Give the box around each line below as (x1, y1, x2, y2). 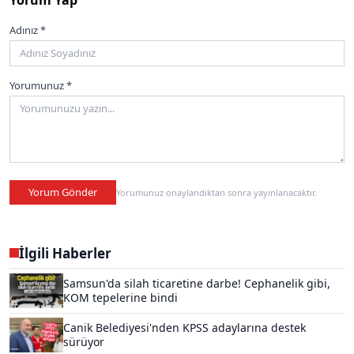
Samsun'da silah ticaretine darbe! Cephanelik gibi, (63, 276, 330, 292)
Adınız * (9, 22, 46, 37)
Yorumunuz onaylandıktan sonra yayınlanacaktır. (116, 186, 317, 198)
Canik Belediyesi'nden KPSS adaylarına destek (63, 320, 306, 336)
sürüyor (63, 334, 104, 350)
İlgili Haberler (19, 243, 111, 262)
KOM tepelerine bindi (63, 290, 178, 306)
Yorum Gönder (28, 184, 97, 199)
